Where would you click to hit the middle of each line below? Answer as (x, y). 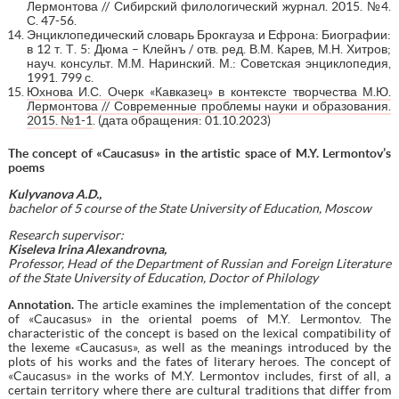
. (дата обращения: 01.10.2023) (181, 120)
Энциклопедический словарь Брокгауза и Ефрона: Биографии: (209, 34)
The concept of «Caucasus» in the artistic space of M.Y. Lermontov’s (199, 153)
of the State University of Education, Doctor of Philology (163, 277)
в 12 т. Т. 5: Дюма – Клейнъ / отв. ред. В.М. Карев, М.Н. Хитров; (209, 49)
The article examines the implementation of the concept (232, 304)
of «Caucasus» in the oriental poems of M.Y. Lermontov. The (199, 318)
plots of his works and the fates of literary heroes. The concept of (199, 361)
